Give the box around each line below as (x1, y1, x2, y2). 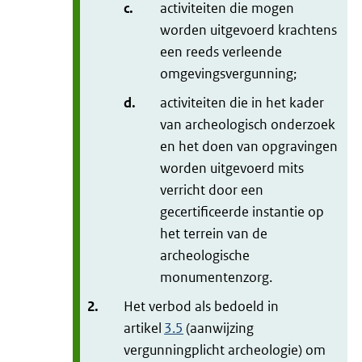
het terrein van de (160, 225, 267, 243)
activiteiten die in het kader (160, 94, 324, 112)
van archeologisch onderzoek (160, 116, 335, 134)
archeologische (160, 246, 250, 265)
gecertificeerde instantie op (160, 203, 324, 221)
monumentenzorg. (160, 268, 275, 287)
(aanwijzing (183, 319, 254, 338)
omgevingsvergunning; (160, 65, 297, 83)
